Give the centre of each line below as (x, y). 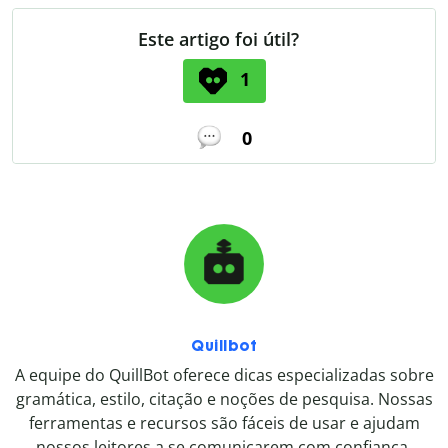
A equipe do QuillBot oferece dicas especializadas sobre (224, 375)
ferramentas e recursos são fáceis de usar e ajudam (224, 423)
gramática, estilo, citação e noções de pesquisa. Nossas (224, 399)
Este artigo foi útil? (218, 39)
